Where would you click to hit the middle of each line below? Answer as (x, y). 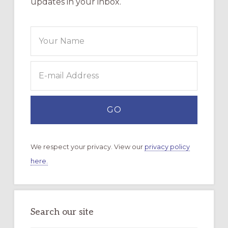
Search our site (62, 212)
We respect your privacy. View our (87, 147)
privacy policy (167, 147)
